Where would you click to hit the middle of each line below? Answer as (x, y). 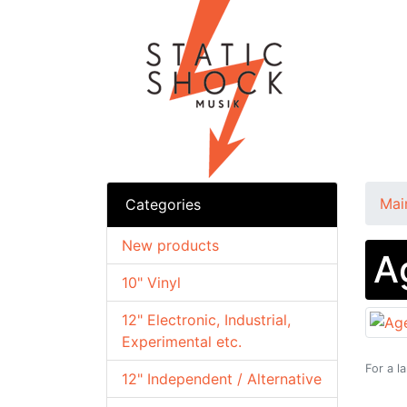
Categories (163, 204)
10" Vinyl (151, 283)
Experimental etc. (182, 342)
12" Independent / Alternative (222, 379)
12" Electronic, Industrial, (206, 320)
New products (170, 245)
